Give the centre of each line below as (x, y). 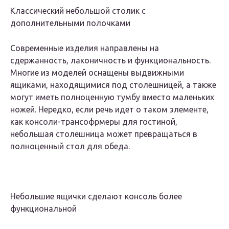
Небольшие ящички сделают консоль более (96, 197)
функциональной (43, 209)
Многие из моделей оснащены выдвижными (97, 73)
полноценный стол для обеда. (70, 146)
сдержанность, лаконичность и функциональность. (110, 61)
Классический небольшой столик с (78, 11)
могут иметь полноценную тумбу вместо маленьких (112, 97)
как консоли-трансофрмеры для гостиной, (94, 122)
